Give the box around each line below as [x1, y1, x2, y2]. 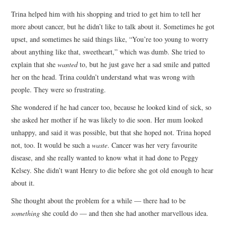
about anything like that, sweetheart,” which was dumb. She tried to [11, 46, 205, 56]
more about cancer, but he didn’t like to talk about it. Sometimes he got [11, 21, 215, 31]
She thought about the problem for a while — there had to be [11, 195, 186, 205]
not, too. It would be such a [11, 140, 92, 150]
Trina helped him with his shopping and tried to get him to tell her [11, 9, 201, 19]
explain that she [11, 59, 58, 69]
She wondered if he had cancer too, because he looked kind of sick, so [11, 102, 212, 112]
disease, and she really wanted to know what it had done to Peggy [11, 152, 199, 162]
